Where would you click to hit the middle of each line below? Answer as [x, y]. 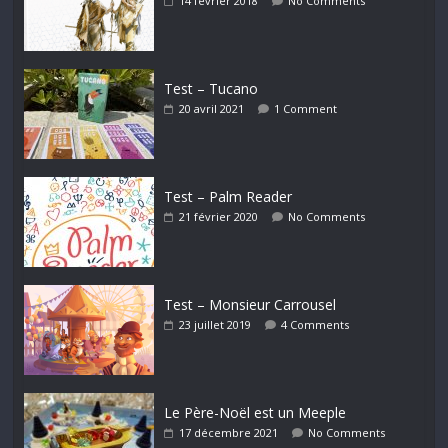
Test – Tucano [211, 89]
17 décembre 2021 [229, 433]
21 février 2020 [219, 217]
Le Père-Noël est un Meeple [255, 413]
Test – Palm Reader [228, 197]
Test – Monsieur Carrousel [250, 305]
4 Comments [315, 325]
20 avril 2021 [212, 109]
